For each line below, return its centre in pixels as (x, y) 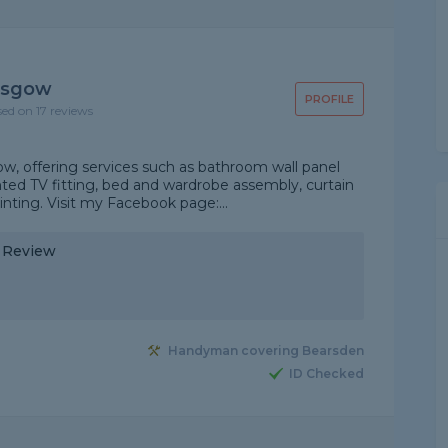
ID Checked (326, 374)
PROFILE (329, 99)
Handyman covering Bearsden (265, 351)
